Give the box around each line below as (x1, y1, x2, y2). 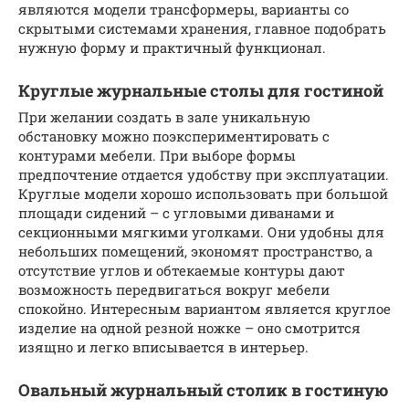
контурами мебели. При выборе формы (18, 145, 296, 164)
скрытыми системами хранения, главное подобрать (18, 18, 386, 37)
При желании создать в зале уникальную (18, 107, 310, 126)
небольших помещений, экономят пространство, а (18, 241, 372, 260)
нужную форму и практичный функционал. (18, 37, 326, 57)
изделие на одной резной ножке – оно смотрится (18, 318, 361, 337)
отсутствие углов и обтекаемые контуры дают (18, 260, 345, 279)
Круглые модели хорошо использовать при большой (18, 184, 388, 203)
